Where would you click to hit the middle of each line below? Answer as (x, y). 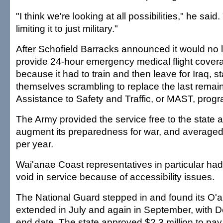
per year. (35, 144)
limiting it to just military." (67, 28)
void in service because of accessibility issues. (115, 177)
